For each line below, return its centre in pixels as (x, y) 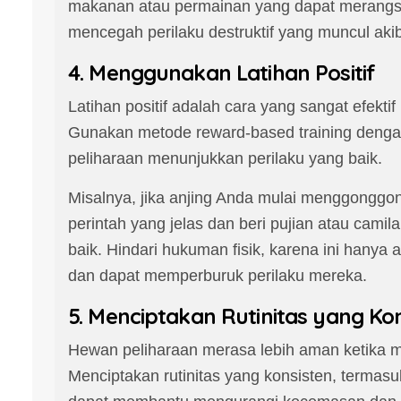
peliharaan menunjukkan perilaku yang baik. (225, 159)
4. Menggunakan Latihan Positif (222, 73)
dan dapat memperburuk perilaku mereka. (218, 276)
